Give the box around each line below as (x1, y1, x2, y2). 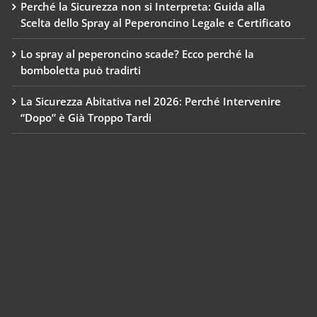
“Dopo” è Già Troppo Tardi (20, 110, 151, 125)
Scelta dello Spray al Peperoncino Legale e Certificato (20, 15, 291, 30)
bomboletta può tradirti (20, 62, 141, 77)
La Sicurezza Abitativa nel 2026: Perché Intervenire (20, 93, 281, 108)
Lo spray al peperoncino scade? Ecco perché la (20, 46, 254, 61)
